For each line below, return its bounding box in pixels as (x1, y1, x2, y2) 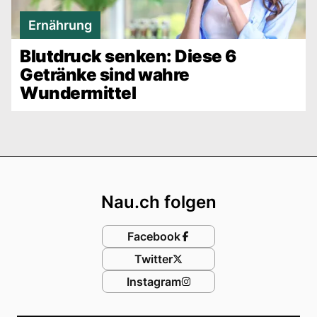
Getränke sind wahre (20, 64, 190, 85)
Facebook (127, 229, 180, 243)
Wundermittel (20, 82, 137, 103)
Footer (157, 156, 229, 184)
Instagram (126, 274, 181, 289)
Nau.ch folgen (100, 191, 217, 212)
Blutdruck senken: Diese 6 (20, 45, 236, 67)
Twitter (134, 251, 173, 266)
